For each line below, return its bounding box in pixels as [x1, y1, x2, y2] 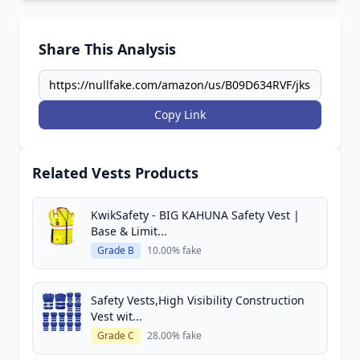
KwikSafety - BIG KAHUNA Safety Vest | [91, 207, 300, 223]
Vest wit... [91, 309, 142, 324]
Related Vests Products [32, 163, 198, 182]
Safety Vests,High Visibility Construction [91, 292, 305, 308]
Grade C [97, 329, 134, 342]
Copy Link [154, 107, 206, 122]
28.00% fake [147, 329, 202, 342]
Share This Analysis [39, 39, 176, 59]
